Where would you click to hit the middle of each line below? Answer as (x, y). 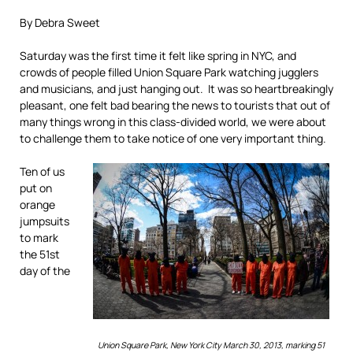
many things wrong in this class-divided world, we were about (173, 122)
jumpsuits (45, 221)
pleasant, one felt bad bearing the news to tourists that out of (175, 105)
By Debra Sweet (60, 22)
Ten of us (42, 171)
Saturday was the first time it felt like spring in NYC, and (158, 56)
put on (36, 188)
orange (37, 204)
